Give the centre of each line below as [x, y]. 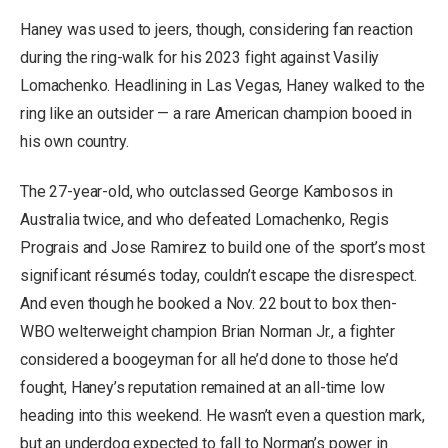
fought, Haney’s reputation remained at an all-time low [202, 387]
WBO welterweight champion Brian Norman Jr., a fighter [207, 331]
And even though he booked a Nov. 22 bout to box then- [208, 303]
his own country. [74, 142]
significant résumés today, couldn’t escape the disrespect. [218, 275]
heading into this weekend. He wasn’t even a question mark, [222, 415]
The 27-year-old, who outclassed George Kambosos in [206, 191]
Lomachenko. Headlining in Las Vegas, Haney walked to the [223, 86]
